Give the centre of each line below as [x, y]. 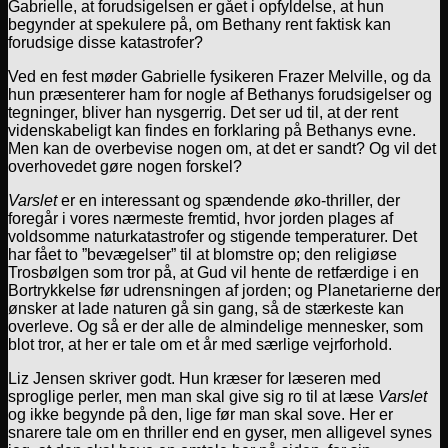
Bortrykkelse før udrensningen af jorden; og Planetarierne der [224, 290]
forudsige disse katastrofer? [105, 42]
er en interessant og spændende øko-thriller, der [228, 200]
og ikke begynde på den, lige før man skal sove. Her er [200, 414]
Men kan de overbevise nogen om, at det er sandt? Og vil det [222, 148]
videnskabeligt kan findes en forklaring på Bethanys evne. [212, 130]
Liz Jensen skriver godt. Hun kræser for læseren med [194, 378]
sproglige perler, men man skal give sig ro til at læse [193, 396]
